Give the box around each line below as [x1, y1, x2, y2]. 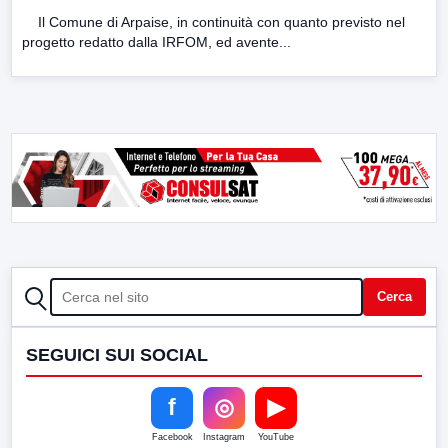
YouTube [258, 431, 294, 442]
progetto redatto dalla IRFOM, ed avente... [22, 33, 291, 50]
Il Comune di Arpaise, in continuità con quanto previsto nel [22, 13, 405, 30]
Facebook [151, 431, 193, 442]
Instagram [203, 431, 245, 442]
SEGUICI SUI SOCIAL [26, 344, 208, 365]
